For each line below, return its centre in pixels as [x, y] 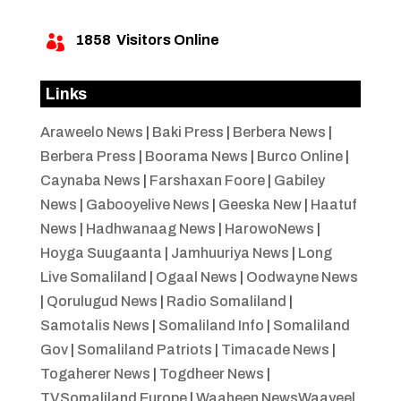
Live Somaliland [93, 277]
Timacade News [275, 349]
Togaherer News [95, 373]
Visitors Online [165, 39]
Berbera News [279, 132]
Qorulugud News [102, 301]
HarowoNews [269, 228]
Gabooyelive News [147, 204]
